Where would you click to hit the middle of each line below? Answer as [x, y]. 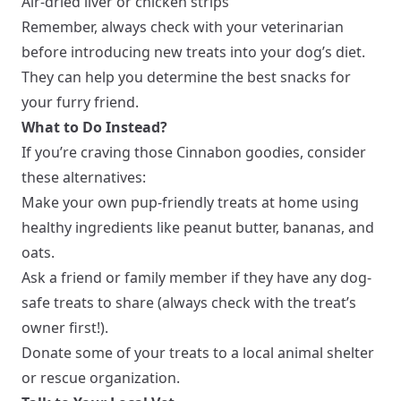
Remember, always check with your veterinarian [183, 27]
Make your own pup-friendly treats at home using [190, 202]
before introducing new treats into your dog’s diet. [193, 52]
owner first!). [65, 328]
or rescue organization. [101, 378]
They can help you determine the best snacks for [186, 77]
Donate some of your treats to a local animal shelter [198, 353]
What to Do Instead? [94, 127]
